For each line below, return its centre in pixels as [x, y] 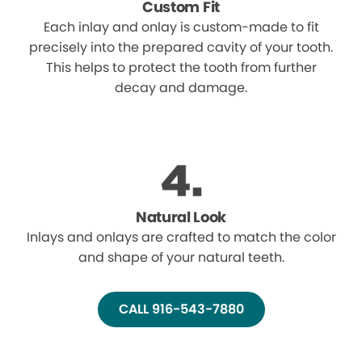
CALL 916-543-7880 [181, 309]
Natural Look [181, 217]
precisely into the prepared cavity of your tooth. [181, 48]
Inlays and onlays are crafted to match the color [181, 238]
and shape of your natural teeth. [181, 258]
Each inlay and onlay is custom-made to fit [181, 27]
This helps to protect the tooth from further [181, 68]
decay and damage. [181, 88]
